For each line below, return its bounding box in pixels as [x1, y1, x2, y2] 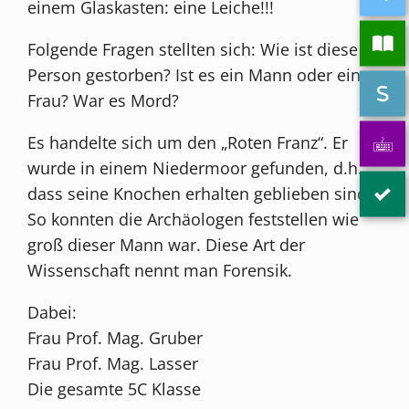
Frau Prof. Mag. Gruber [27, 326, 204, 349]
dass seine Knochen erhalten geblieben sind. [27, 182, 372, 204]
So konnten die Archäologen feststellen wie [27, 207, 360, 230]
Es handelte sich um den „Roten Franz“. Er [27, 131, 349, 153]
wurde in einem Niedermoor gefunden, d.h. [27, 156, 363, 179]
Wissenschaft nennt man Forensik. [27, 258, 293, 281]
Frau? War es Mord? [27, 89, 180, 111]
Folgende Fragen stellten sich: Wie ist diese [27, 37, 359, 60]
